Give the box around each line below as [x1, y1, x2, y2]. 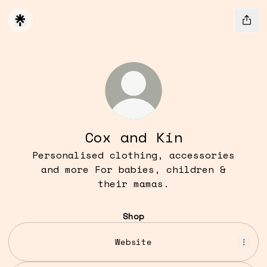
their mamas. [98, 176, 169, 191]
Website [115, 235, 152, 248]
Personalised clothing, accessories [32, 148, 235, 162]
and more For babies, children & [41, 162, 226, 176]
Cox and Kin [84, 126, 183, 148]
